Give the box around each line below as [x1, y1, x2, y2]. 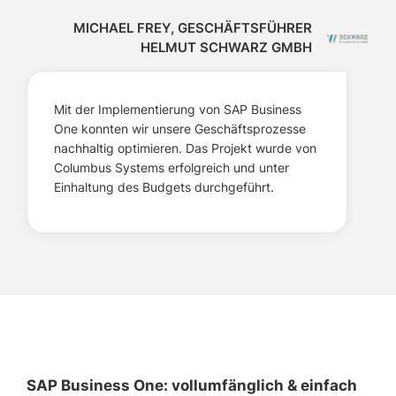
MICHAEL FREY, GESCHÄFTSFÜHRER [73, 19, 312, 36]
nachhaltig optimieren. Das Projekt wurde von [54, 141, 316, 156]
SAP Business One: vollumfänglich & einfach [27, 377, 357, 394]
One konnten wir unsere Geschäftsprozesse [54, 121, 306, 136]
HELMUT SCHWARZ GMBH [141, 39, 312, 56]
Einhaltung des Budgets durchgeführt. [54, 179, 274, 194]
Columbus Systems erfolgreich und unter [54, 160, 289, 175]
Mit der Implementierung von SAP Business [54, 102, 301, 117]
